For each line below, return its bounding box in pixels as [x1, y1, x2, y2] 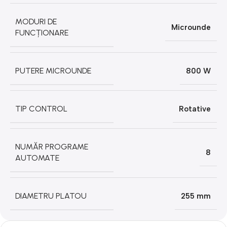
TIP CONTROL [15, 103, 67, 113]
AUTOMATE [15, 153, 59, 163]
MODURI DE [15, 16, 57, 26]
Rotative [179, 104, 211, 113]
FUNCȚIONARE [15, 27, 68, 37]
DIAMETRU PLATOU [15, 191, 87, 201]
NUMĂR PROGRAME [15, 141, 88, 152]
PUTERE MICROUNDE [15, 65, 91, 75]
